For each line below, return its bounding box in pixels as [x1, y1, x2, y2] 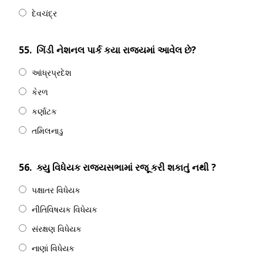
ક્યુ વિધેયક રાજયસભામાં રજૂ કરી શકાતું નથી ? [36, 161, 216, 174]
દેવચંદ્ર [32, 8, 57, 19]
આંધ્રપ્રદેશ [32, 67, 72, 78]
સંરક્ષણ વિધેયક [32, 223, 82, 234]
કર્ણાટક [32, 106, 57, 117]
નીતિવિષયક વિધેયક [32, 204, 97, 215]
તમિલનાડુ [32, 125, 63, 136]
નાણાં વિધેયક [32, 242, 75, 254]
